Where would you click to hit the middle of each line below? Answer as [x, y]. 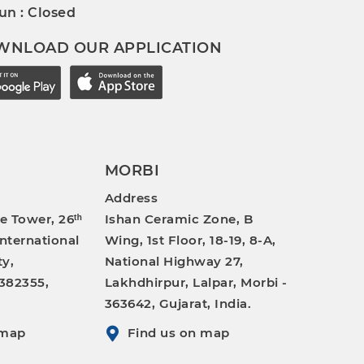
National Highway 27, [174, 261]
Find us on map [178, 333]
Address [131, 198]
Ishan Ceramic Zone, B [179, 219]
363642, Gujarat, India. [178, 303]
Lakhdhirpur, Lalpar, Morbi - [196, 282]
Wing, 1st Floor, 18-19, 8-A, [190, 240]
